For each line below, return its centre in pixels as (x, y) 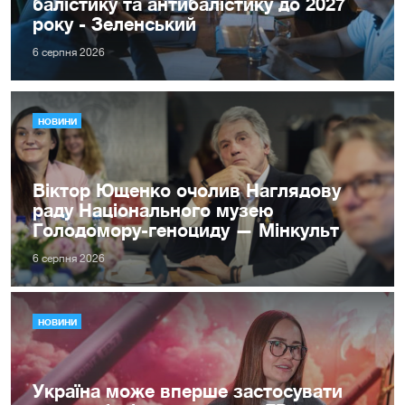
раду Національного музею (153, 210)
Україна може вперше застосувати (188, 391)
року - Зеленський (114, 24)
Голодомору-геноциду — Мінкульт (186, 230)
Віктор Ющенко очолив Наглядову (187, 190)
